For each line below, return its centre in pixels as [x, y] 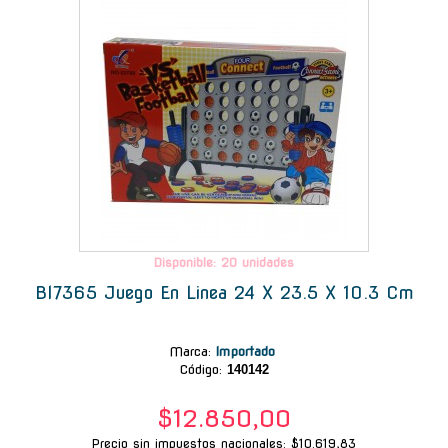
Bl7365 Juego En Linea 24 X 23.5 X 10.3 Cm [224, 292]
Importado [247, 351]
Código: [200, 369]
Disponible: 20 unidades [224, 262]
